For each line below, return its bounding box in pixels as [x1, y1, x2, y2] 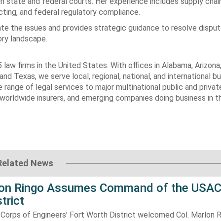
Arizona [195, 61, 220, 70]
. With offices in [107, 61, 162, 70]
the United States [44, 61, 107, 70]
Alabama [162, 61, 191, 70]
